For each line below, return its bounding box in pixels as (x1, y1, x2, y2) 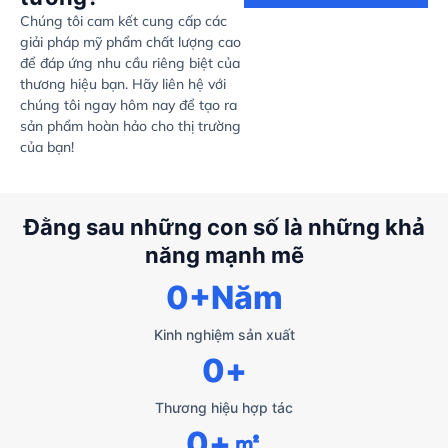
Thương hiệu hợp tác (155, 398, 293, 416)
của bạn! (20, 138, 74, 157)
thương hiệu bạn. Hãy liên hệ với (20, 75, 226, 94)
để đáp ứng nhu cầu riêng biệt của (20, 54, 240, 73)
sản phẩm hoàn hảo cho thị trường (20, 117, 241, 136)
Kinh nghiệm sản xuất (153, 325, 295, 343)
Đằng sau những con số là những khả (23, 213, 425, 240)
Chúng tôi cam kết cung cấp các (20, 12, 227, 31)
